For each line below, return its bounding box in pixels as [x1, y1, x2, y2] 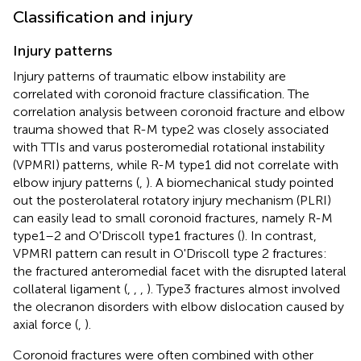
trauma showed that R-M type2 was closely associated [13, 121, 329, 137]
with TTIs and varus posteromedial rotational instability [13, 139, 325, 155]
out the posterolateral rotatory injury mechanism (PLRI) [13, 192, 331, 208]
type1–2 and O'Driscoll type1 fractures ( [13, 227, 241, 243]
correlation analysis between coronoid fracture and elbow [13, 103, 345, 119]
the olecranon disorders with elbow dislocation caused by [13, 298, 344, 314]
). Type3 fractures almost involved [147, 280, 340, 297]
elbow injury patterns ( [13, 174, 139, 190]
